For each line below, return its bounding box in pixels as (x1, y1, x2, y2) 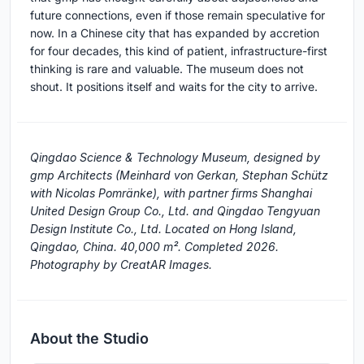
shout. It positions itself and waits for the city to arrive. (30, 79, 318, 93)
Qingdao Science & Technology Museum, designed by (30, 149, 320, 164)
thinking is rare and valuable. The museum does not (30, 61, 304, 76)
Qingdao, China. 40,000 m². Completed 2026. (30, 239, 279, 253)
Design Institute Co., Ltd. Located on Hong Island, (30, 221, 297, 236)
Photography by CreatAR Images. (30, 257, 212, 271)
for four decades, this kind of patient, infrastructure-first (30, 43, 327, 58)
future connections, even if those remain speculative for (30, 7, 325, 22)
